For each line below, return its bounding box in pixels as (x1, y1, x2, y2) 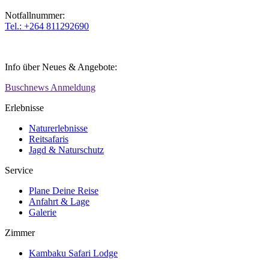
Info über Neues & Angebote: (5, 62, 117, 73)
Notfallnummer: (5, 10, 65, 21)
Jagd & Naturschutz (29, 145, 104, 156)
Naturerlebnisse (29, 123, 88, 134)
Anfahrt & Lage (29, 196, 89, 207)
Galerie (29, 207, 56, 218)
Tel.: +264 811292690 (5, 21, 89, 32)
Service (5, 165, 33, 176)
